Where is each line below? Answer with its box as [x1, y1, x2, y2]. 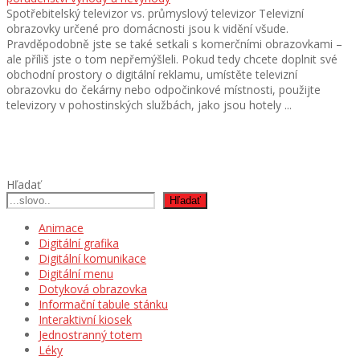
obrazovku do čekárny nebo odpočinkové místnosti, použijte [6, 81, 321, 97]
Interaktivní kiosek [39, 311, 132, 327]
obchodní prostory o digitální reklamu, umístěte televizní [6, 66, 297, 82]
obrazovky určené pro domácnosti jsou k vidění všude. [6, 20, 288, 36]
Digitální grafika [39, 235, 119, 251]
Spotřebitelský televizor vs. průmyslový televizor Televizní [6, 5, 304, 21]
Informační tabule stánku [39, 296, 168, 312]
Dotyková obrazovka [39, 280, 147, 297]
